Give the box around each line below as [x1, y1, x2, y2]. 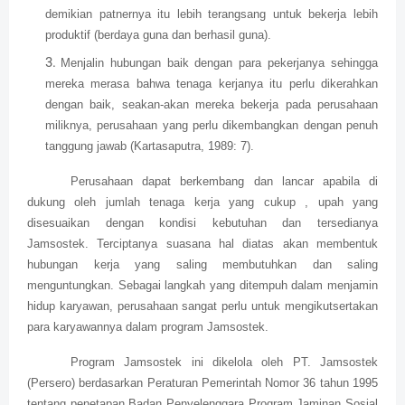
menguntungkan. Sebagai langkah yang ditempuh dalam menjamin [27, 278, 378, 293]
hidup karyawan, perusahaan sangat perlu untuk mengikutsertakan [27, 299, 378, 314]
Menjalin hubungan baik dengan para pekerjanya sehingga [61, 56, 378, 71]
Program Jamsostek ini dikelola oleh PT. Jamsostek [71, 355, 378, 370]
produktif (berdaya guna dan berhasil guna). [45, 28, 271, 42]
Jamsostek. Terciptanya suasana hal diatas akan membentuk [27, 237, 378, 251]
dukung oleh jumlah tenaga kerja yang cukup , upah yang [27, 195, 378, 210]
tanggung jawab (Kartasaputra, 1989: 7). [45, 139, 254, 154]
